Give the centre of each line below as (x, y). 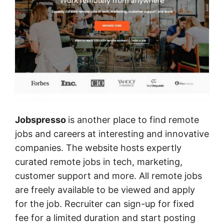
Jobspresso (41, 119)
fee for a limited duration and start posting (105, 217)
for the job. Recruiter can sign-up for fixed (104, 203)
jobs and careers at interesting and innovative (112, 133)
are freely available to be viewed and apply (105, 189)
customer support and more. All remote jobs (108, 175)
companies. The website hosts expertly (98, 147)
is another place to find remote (133, 119)
